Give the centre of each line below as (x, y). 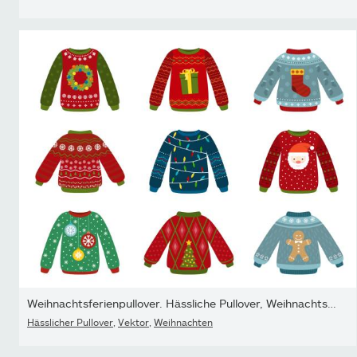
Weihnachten (183, 322)
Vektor (133, 322)
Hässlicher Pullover (70, 322)
